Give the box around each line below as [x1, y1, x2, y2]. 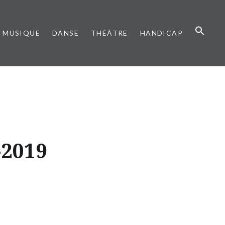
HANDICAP [140, 29, 183, 37]
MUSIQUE [3, 29, 40, 37]
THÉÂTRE [90, 29, 128, 37]
